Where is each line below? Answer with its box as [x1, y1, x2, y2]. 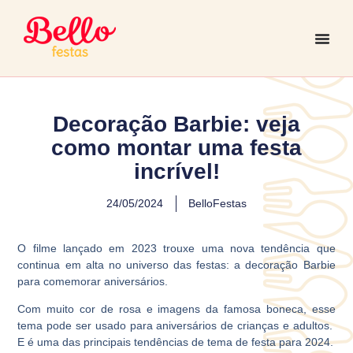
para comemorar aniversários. [17, 274, 169, 288]
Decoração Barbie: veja [53, 112, 300, 136]
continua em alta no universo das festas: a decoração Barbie [17, 258, 336, 271]
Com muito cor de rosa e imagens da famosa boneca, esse [17, 303, 336, 316]
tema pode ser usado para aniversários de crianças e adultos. [17, 319, 336, 333]
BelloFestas [188, 197, 247, 210]
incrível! [133, 159, 220, 184]
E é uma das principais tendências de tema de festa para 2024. [17, 336, 334, 349]
